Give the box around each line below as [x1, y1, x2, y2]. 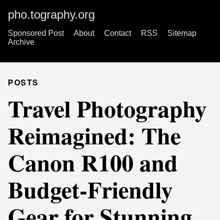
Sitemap [167, 29, 196, 37]
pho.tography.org [8, 8, 95, 21]
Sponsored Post [8, 29, 64, 37]
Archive [8, 38, 34, 46]
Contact [104, 29, 131, 37]
